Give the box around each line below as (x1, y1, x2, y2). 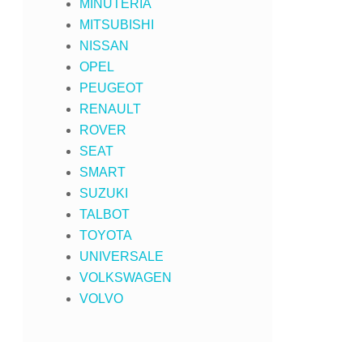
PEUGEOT (79, 81, 143, 95)
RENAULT (79, 102, 141, 116)
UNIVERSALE (79, 250, 164, 263)
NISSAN (79, 39, 129, 53)
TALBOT (79, 207, 130, 221)
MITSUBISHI (79, 18, 154, 32)
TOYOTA (79, 228, 132, 242)
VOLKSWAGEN (79, 271, 172, 284)
